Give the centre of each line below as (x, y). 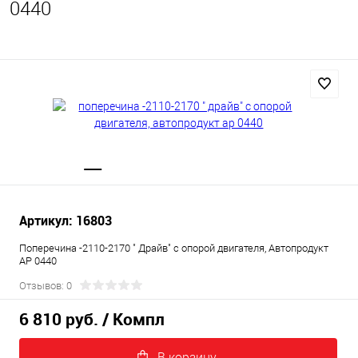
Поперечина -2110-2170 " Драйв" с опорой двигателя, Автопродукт (174, 248)
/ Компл (133, 319)
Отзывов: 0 (46, 286)
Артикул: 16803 (66, 221)
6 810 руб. (59, 319)
